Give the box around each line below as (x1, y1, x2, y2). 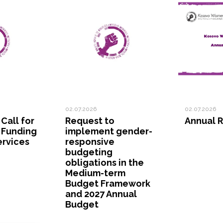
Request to (65, 115, 114, 126)
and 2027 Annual (65, 189, 137, 200)
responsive (65, 136, 114, 147)
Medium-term (65, 168, 125, 179)
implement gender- (65, 126, 152, 137)
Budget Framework (65, 178, 150, 189)
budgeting (65, 147, 112, 158)
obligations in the (65, 157, 144, 168)
